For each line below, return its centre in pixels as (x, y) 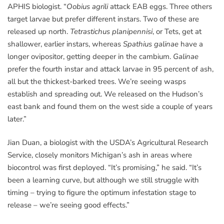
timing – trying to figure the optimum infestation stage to (102, 193)
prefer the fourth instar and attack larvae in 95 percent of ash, (110, 69)
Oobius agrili (88, 6)
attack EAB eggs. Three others (161, 6)
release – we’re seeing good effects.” (68, 205)
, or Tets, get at (177, 31)
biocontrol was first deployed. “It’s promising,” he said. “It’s (104, 168)
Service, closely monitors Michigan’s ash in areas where (100, 155)
